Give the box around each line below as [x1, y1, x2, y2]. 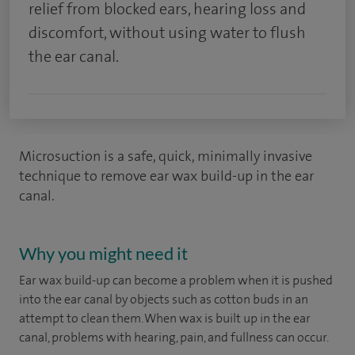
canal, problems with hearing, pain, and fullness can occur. [19, 329, 329, 345]
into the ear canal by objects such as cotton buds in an [19, 291, 308, 307]
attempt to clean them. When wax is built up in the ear [19, 310, 311, 326]
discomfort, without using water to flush [29, 22, 306, 43]
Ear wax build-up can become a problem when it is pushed [19, 272, 333, 288]
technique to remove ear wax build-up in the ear [19, 166, 314, 185]
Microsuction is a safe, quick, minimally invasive [19, 147, 312, 166]
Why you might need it [19, 242, 188, 264]
